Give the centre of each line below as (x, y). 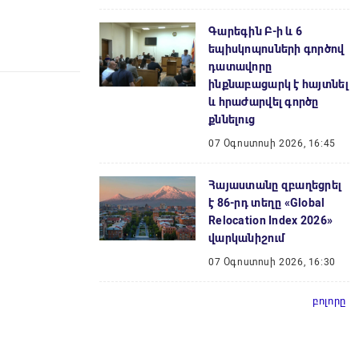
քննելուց (232, 119)
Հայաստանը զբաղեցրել (275, 185)
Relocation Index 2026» (271, 220)
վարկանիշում (247, 238)
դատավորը (240, 67)
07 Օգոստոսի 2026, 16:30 (272, 262)
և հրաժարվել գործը (264, 102)
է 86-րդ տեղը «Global (267, 203)
